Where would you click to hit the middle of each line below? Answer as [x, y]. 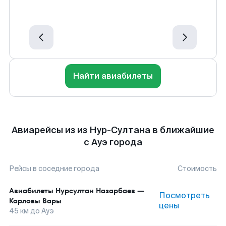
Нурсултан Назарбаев [95, 191]
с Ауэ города [113, 142]
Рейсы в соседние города [54, 168]
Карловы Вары [35, 201]
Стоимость [197, 168]
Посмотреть [185, 195]
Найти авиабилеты [113, 76]
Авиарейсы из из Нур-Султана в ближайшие [113, 130]
